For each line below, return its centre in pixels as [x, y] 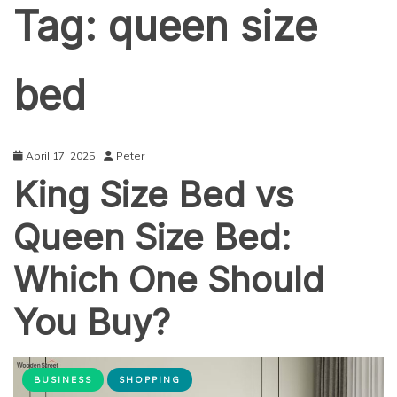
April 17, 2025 [60, 156]
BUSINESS [63, 380]
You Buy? [92, 323]
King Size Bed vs [154, 195]
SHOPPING [150, 380]
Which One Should [169, 280]
